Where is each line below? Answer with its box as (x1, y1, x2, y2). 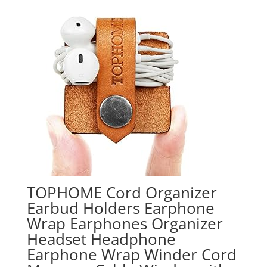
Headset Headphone (26, 228, 176, 250)
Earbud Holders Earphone (26, 197, 215, 219)
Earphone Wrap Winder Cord (26, 244, 237, 265)
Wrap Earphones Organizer (26, 213, 223, 234)
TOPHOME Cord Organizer (26, 182, 217, 203)
